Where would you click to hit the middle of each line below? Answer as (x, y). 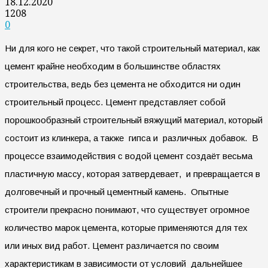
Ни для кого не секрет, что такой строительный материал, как (132, 48)
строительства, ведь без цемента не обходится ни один (123, 84)
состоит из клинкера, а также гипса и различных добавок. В (132, 138)
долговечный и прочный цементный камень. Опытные (117, 191)
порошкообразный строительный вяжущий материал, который (134, 120)
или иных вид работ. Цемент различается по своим (113, 245)
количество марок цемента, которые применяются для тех (126, 227)
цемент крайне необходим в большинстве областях (113, 66)
